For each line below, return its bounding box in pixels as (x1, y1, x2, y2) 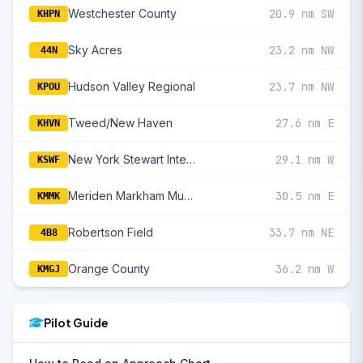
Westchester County (68, 6, 177, 21)
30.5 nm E (275, 189, 334, 204)
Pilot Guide (44, 315, 109, 331)
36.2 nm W (275, 262, 334, 277)
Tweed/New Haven (68, 116, 173, 130)
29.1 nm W (275, 152, 334, 168)
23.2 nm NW (269, 43, 334, 58)
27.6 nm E (275, 116, 334, 131)
